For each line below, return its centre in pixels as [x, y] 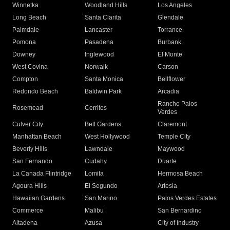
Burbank [169, 42]
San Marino [101, 198]
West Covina [30, 67]
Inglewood [100, 54]
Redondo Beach [35, 91]
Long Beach [29, 17]
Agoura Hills [30, 186]
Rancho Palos [177, 104]
